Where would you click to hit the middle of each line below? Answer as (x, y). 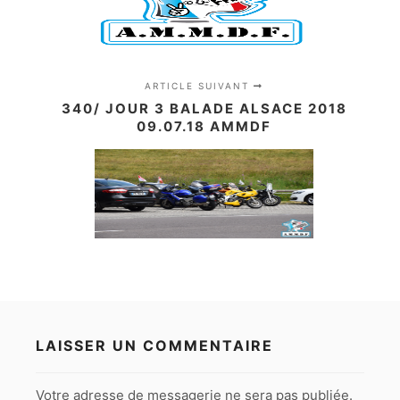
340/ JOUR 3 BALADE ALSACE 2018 (204, 108)
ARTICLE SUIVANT (200, 86)
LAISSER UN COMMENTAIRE (154, 346)
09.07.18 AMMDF (204, 126)
